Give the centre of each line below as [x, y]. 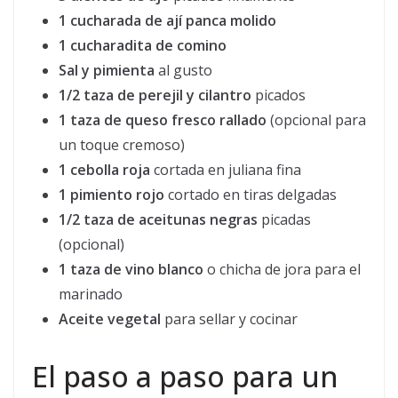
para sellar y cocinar [229, 319]
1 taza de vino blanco [131, 270]
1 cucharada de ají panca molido [167, 21]
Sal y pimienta [107, 71]
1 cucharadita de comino [143, 46]
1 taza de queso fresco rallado [163, 120]
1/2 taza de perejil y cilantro [155, 96]
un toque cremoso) [122, 145]
